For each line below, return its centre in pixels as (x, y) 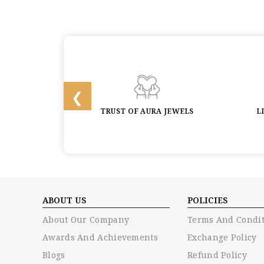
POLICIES (207, 200)
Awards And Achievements (100, 237)
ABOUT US (64, 200)
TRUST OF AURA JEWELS (147, 111)
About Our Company (86, 219)
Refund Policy (217, 255)
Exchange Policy (222, 237)
